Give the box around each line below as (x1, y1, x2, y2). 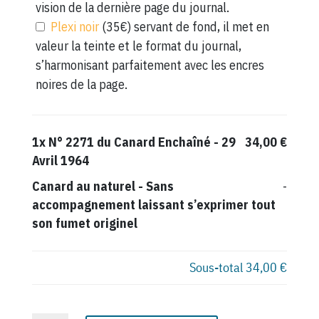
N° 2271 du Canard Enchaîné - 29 (48, 134, 236, 151)
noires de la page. (35, 76, 127, 93)
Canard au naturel (31, 178, 135, 195)
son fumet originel (31, 215, 137, 232)
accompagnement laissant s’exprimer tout (31, 197, 276, 214)
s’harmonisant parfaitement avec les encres (35, 57, 264, 74)
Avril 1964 (31, 152, 89, 169)
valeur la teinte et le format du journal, (35, 38, 241, 55)
